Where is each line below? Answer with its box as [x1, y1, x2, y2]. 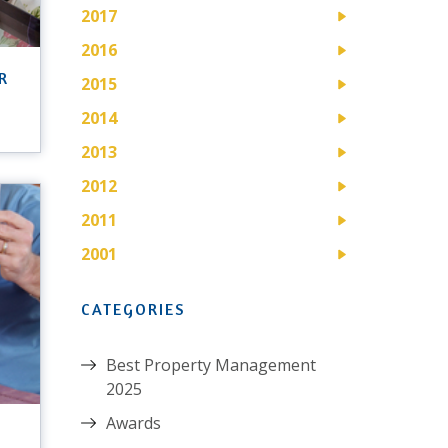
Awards [106, 411, 161, 434]
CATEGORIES [81, 298, 186, 319]
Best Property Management [106, 353, 316, 376]
